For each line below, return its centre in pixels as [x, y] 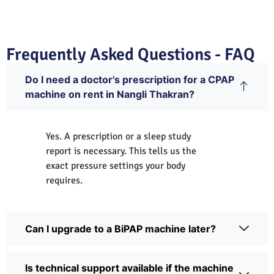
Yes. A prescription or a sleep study [118, 136]
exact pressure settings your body [116, 165]
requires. [64, 180]
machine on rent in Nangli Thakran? [110, 94]
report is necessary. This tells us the [121, 151]
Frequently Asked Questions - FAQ [131, 54]
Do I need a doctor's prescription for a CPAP [130, 79]
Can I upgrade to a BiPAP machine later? [120, 228]
